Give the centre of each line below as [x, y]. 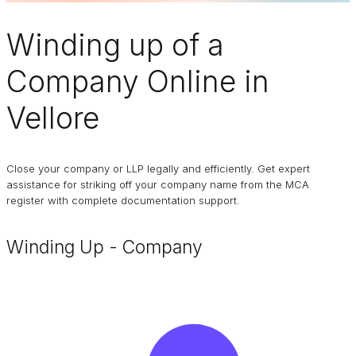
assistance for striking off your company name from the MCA [158, 185]
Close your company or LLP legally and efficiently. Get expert [158, 169]
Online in [204, 81]
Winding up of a [115, 44]
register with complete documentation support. [123, 201]
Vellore [53, 118]
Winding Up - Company [104, 248]
